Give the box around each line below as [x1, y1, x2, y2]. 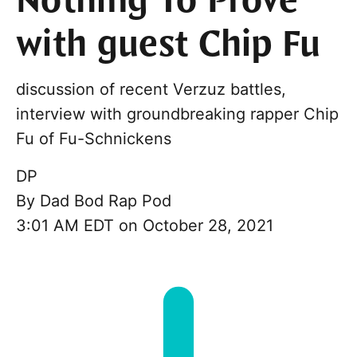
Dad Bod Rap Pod [40, 191, 171, 211]
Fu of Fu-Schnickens [16, 129, 171, 149]
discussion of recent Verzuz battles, [16, 80, 286, 100]
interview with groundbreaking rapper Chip [16, 104, 339, 124]
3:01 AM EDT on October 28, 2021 [16, 216, 273, 236]
